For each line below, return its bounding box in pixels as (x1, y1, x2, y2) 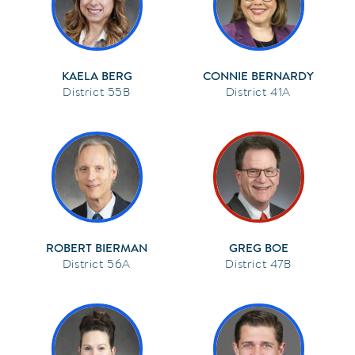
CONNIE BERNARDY (203, 67, 314, 84)
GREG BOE (228, 239, 288, 256)
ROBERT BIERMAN (46, 239, 147, 256)
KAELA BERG (61, 67, 132, 84)
